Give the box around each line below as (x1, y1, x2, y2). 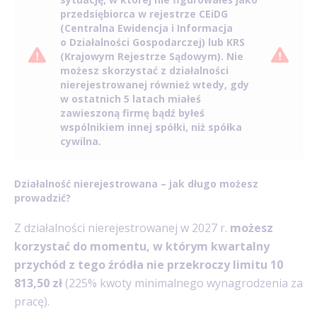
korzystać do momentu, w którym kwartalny (14, 238, 270, 254)
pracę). (14, 293, 50, 309)
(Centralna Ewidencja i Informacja (60, 21, 233, 35)
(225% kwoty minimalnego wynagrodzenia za (62, 275, 303, 291)
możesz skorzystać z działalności (60, 64, 229, 78)
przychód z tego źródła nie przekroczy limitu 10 (14, 256, 283, 272)
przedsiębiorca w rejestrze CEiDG (60, 7, 228, 21)
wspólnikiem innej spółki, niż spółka (60, 120, 242, 134)
